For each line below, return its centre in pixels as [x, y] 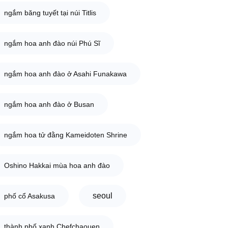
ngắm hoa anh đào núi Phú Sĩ [52, 43]
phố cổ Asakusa [29, 196]
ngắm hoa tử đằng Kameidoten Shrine [65, 135]
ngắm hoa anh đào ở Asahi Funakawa [65, 74]
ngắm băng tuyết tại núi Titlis [50, 12]
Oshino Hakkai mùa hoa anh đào [57, 165]
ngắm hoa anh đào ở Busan [49, 104]
